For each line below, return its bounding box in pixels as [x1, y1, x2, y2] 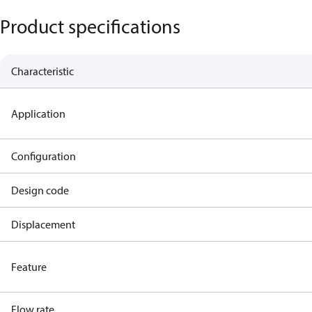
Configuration [11, 149, 76, 163]
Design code [11, 183, 69, 197]
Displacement [11, 217, 75, 231]
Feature [11, 260, 47, 274]
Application [11, 107, 65, 120]
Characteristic [11, 64, 74, 78]
